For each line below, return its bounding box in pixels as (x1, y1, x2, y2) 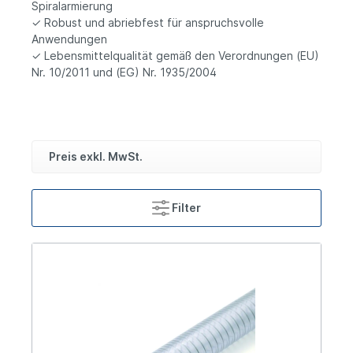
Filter (172, 201, 201, 215)
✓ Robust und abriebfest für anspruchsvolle (32, 16, 264, 30)
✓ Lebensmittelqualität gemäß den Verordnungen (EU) (32, 49, 319, 63)
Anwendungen (32, 32, 107, 46)
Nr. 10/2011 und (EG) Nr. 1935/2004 (32, 65, 217, 80)
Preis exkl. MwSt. (49, 150, 143, 164)
